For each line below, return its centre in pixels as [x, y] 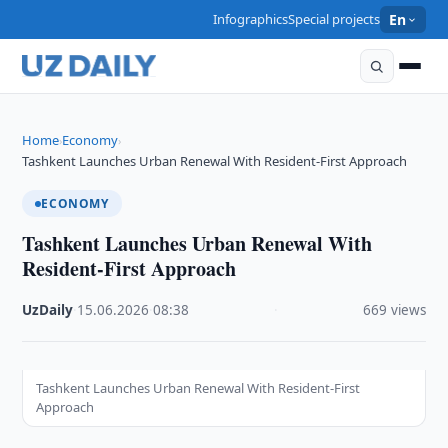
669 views [394, 310]
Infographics [251, 19]
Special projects [334, 19]
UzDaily [48, 310]
